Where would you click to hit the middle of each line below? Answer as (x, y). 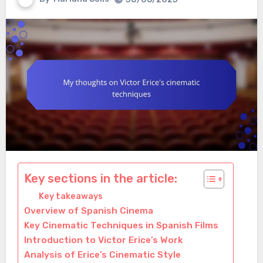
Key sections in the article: (100, 178)
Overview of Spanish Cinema (88, 210)
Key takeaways (71, 196)
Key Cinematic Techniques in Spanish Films (121, 225)
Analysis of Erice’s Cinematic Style (102, 254)
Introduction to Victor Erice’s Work (103, 240)
